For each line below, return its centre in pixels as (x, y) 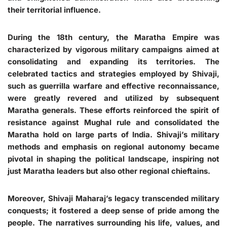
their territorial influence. (54, 10)
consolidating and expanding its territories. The (113, 62)
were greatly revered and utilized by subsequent (113, 98)
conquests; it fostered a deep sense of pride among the (113, 211)
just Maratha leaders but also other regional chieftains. (109, 171)
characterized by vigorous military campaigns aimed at (113, 49)
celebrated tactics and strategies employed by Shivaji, (113, 74)
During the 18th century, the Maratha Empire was (113, 37)
